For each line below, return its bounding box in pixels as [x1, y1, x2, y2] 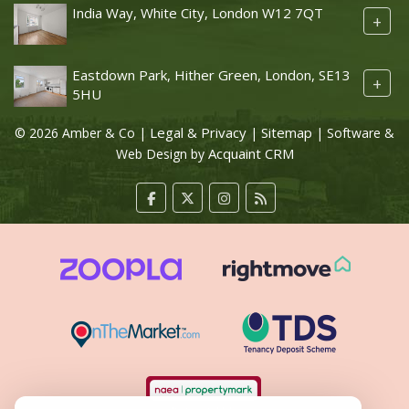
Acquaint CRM [207, 143, 294, 163]
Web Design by [115, 144, 208, 163]
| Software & [312, 123, 394, 142]
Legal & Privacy [150, 122, 246, 142]
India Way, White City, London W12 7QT [72, 3, 323, 22]
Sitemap [261, 122, 312, 142]
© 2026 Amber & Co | [15, 123, 150, 142]
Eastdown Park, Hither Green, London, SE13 [72, 65, 351, 84]
